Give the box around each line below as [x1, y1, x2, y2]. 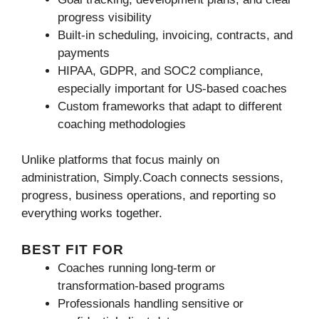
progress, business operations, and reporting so [21, 189, 276, 203]
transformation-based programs [58, 278, 225, 293]
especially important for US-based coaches [58, 81, 287, 95]
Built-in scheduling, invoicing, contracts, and [58, 28, 293, 42]
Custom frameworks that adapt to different [58, 99, 282, 113]
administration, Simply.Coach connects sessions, [21, 171, 283, 185]
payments [58, 46, 110, 60]
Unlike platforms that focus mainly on [21, 153, 219, 167]
